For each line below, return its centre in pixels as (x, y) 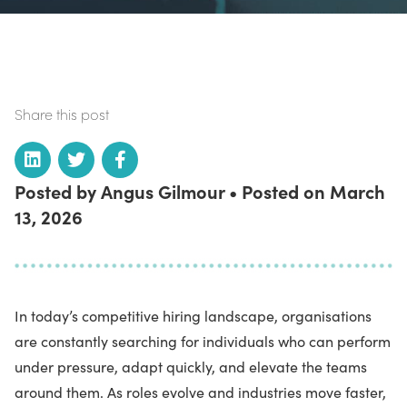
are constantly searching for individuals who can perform (203, 340)
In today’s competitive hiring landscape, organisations (193, 315)
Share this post (62, 114)
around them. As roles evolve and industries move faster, (200, 391)
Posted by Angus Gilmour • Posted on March (200, 191)
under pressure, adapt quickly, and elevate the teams (191, 366)
